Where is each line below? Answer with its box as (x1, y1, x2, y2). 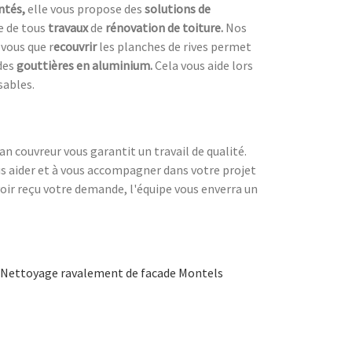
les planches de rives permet (97, 38, 251, 54)
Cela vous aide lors (155, 57, 253, 73)
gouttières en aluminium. (16, 57, 155, 73)
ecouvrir (53, 38, 97, 54)
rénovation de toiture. (105, 19, 223, 35)
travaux (48, 19, 88, 35)
